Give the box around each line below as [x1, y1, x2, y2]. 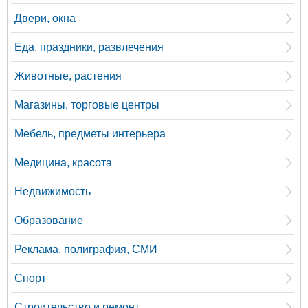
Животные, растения [14, 70, 122, 82]
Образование [14, 214, 83, 227]
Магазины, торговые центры [14, 99, 159, 111]
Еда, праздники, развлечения [14, 41, 164, 54]
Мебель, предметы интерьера [14, 128, 166, 140]
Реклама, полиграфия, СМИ [14, 243, 157, 256]
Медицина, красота [14, 157, 112, 169]
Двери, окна [14, 12, 76, 25]
